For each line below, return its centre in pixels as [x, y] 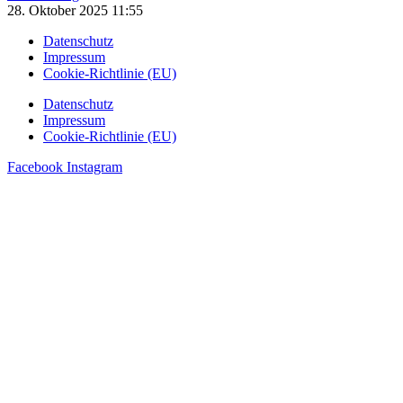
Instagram [94, 167]
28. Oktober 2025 [59, 11]
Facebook [35, 167]
